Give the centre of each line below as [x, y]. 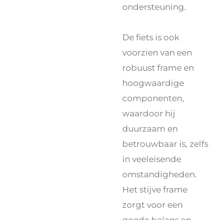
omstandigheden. [160, 174]
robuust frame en [158, 68]
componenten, [153, 98]
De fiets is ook [151, 37]
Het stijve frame [155, 190]
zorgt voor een [152, 205]
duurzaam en [150, 129]
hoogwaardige [153, 83]
